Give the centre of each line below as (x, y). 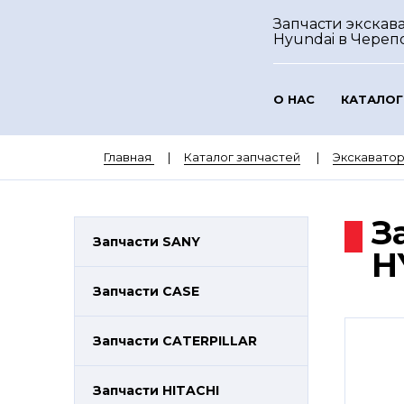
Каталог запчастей (242, 157)
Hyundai (305, 39)
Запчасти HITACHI (156, 390)
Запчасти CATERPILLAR (175, 341)
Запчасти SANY (147, 242)
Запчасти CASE (146, 291)
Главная (127, 157)
